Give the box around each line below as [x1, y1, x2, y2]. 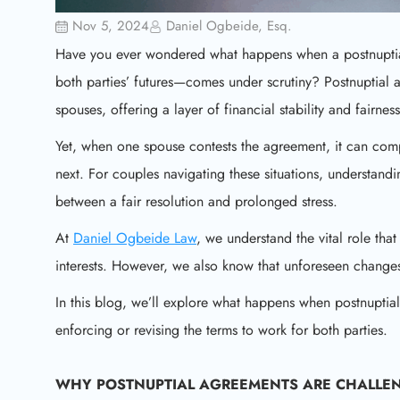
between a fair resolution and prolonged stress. [55, 191, 337, 212]
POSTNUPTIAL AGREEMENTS [96, 374, 298, 395]
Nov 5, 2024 [72, 16, 149, 36]
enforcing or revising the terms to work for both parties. [55, 320, 387, 340]
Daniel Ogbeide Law [73, 228, 196, 248]
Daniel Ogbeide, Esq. [166, 16, 292, 36]
